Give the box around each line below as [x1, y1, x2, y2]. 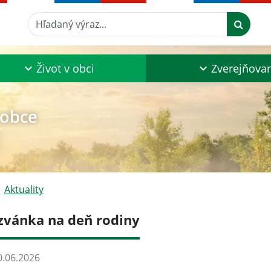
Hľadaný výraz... [27, 12, 98, 25]
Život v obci [36, 61, 94, 76]
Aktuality [4, 183, 44, 196]
